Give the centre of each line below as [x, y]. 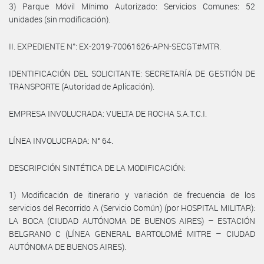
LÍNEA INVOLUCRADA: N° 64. [61, 140]
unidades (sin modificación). [60, 19]
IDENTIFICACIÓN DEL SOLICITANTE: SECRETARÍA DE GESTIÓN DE [132, 73]
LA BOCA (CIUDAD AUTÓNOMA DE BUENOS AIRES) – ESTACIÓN [132, 220]
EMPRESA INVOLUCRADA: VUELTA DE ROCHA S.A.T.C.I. [108, 113]
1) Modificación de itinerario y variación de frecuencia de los [132, 194]
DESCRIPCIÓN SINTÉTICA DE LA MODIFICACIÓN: [97, 167]
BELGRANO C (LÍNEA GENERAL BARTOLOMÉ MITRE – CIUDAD [132, 233]
